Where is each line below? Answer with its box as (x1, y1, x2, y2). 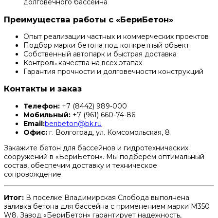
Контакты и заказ (4, 84, 82, 94)
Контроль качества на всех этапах (23, 58, 142, 67)
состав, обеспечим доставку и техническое (4, 161, 157, 170)
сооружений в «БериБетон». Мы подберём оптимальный (4, 152, 204, 161)
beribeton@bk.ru (45, 119, 102, 128)
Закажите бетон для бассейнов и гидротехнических (4, 143, 188, 152)
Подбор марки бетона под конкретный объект (23, 41, 189, 50)
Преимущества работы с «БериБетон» (4, 14, 173, 24)
